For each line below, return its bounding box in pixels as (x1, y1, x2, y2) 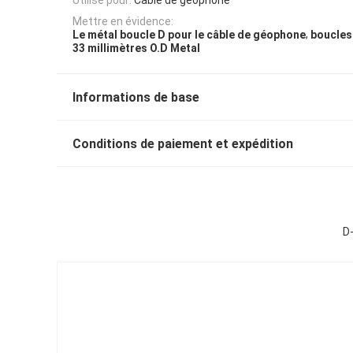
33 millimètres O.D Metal (72, 42, 200, 55)
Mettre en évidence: (72, 14, 173, 28)
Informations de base (72, 90, 199, 106)
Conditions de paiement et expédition (72, 136, 293, 152)
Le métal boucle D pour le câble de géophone (72, 28, 306, 42)
